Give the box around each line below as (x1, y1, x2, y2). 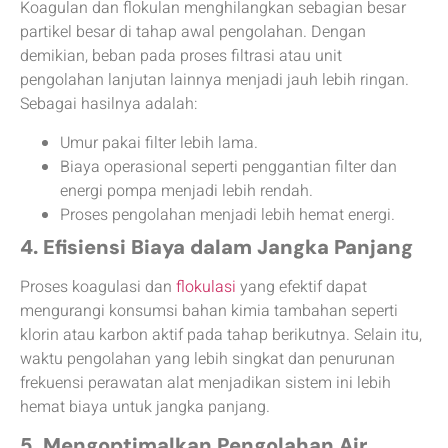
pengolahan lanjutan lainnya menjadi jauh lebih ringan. (20, 68, 409, 93)
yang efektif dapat (236, 274, 367, 299)
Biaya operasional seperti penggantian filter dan (60, 154, 397, 179)
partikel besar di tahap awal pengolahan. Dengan (20, 20, 366, 45)
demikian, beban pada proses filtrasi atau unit (20, 44, 342, 69)
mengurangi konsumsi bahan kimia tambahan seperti (20, 298, 398, 323)
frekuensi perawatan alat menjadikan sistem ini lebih (20, 370, 391, 395)
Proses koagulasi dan (20, 274, 176, 299)
